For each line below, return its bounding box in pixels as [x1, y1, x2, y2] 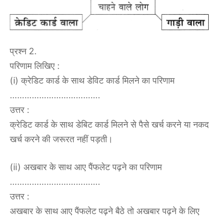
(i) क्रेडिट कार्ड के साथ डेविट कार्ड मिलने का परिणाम [10, 75, 175, 86]
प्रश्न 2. [10, 46, 37, 57]
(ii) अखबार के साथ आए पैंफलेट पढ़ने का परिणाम [10, 162, 162, 173]
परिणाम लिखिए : [10, 61, 60, 71]
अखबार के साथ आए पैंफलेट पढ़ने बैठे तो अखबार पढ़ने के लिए [10, 206, 199, 217]
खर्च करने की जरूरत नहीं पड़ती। [10, 134, 113, 145]
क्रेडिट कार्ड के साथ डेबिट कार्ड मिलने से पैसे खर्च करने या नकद [10, 119, 209, 130]
